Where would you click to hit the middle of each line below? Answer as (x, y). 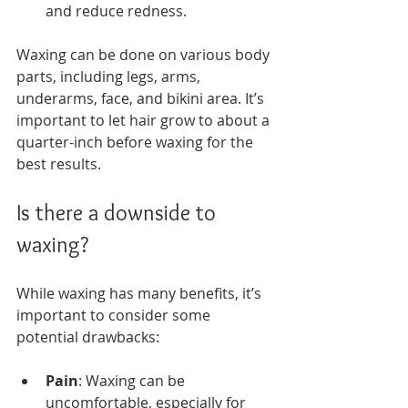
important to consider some (115, 315)
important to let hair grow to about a (145, 120)
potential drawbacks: (88, 337)
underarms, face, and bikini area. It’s (142, 98)
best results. (59, 163)
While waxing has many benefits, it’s (141, 293)
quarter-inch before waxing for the (137, 142)
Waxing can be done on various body (145, 54)
